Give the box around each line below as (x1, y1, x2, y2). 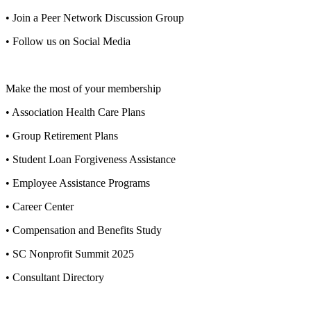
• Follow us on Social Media (6, 35, 131, 47)
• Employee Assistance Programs (6, 176, 150, 189)
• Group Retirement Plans (6, 129, 118, 142)
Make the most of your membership (6, 82, 161, 94)
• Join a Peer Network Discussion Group (6, 11, 184, 24)
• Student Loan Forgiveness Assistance (6, 153, 176, 165)
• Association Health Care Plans (6, 106, 145, 118)
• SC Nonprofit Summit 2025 (6, 247, 134, 260)
